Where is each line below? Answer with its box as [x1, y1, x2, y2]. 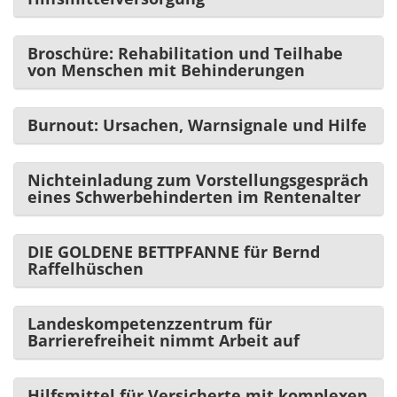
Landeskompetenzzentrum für [27, 312, 272, 334]
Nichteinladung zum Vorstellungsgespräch [27, 168, 369, 191]
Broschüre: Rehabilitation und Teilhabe [27, 42, 343, 64]
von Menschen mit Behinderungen [27, 58, 305, 81]
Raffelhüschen [27, 257, 144, 279]
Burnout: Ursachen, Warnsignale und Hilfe [27, 113, 367, 136]
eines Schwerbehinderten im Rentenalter [27, 185, 361, 207]
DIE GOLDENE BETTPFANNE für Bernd [27, 240, 320, 262]
